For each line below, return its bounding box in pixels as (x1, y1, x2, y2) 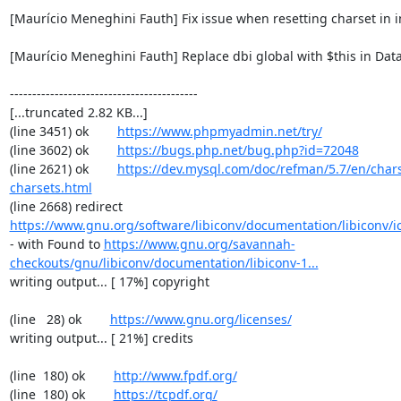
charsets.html (9, 179, 92, 196)
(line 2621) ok (9, 160, 117, 177)
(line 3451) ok (9, 123, 117, 140)
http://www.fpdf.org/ (113, 367, 237, 384)
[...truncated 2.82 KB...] (9, 104, 148, 121)
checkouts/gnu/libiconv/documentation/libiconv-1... (9, 254, 319, 271)
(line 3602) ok (9, 141, 117, 158)
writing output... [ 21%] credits (9, 329, 193, 346)
